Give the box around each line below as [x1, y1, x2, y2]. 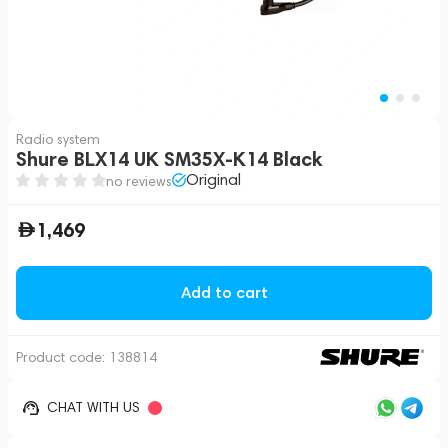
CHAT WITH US [47, 399, 140, 416]
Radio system [16, 131, 100, 148]
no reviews [106, 173, 172, 190]
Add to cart [180, 283, 268, 302]
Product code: [16, 349, 109, 366]
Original [186, 170, 241, 189]
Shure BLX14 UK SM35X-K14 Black [16, 147, 323, 171]
